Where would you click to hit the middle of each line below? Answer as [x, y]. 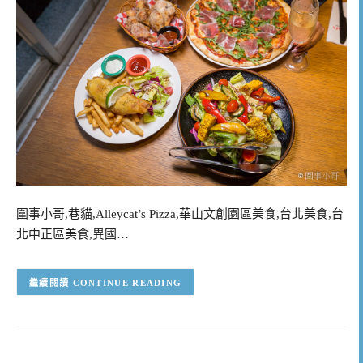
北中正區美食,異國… [73, 235]
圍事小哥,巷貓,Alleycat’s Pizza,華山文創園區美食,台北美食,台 [180, 214]
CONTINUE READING [127, 282]
